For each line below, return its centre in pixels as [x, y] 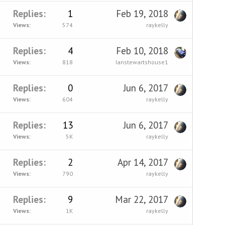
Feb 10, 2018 [142, 50]
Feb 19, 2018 [142, 13]
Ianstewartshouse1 [142, 62]
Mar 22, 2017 [141, 199]
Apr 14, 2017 [143, 162]
